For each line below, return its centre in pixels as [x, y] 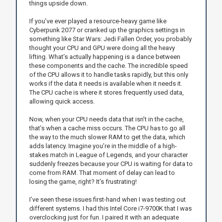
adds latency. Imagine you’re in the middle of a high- [103, 146]
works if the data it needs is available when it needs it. [106, 83]
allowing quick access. [62, 101]
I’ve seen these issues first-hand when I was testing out [107, 199]
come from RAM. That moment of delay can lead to [102, 172]
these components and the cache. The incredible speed [108, 65]
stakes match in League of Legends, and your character [108, 155]
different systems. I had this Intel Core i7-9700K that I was [110, 208]
